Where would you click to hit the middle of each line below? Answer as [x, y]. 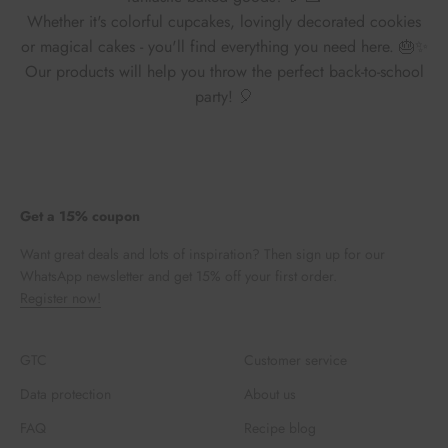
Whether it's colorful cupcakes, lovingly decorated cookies [224, 21]
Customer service [295, 360]
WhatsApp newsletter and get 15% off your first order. [178, 276]
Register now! [60, 298]
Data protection [65, 394]
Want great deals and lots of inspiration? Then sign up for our [202, 254]
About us [270, 394]
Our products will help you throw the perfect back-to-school [224, 71]
